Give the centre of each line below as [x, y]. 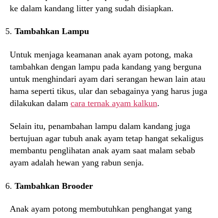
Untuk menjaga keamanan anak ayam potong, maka [101, 54]
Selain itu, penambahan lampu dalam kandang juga [100, 126]
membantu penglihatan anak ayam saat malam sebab [102, 150]
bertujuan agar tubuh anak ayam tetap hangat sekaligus [107, 138]
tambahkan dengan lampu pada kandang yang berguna [106, 66]
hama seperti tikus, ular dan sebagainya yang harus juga [109, 91]
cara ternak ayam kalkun [114, 103]
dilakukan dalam [40, 103]
